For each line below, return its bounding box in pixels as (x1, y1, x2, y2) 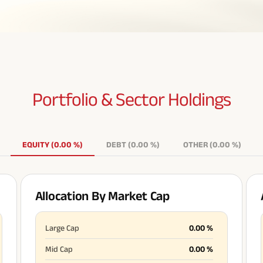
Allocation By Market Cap (35, 188, 170, 203)
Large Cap (45, 223, 79, 232)
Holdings (168, 89, 231, 109)
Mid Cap (45, 244, 73, 254)
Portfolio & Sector (32, 89, 168, 109)
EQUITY (22, 140, 49, 149)
